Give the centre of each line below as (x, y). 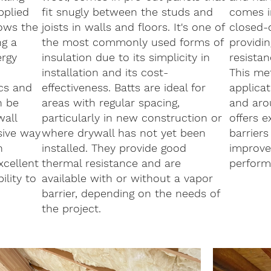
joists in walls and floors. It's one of (133, 27)
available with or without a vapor (128, 178)
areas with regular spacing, (111, 103)
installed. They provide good (114, 148)
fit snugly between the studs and (128, 12)
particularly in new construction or (132, 118)
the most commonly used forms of (133, 42)
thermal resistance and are (112, 163)
